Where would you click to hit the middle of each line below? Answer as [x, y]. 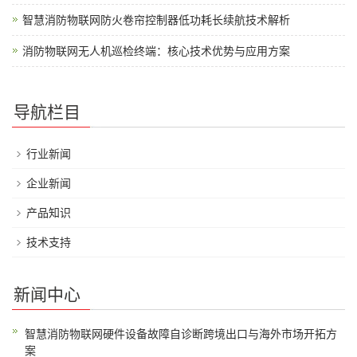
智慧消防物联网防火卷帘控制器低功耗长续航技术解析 [156, 20]
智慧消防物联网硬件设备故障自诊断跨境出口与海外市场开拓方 [181, 333]
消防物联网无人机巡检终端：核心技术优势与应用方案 [156, 51]
